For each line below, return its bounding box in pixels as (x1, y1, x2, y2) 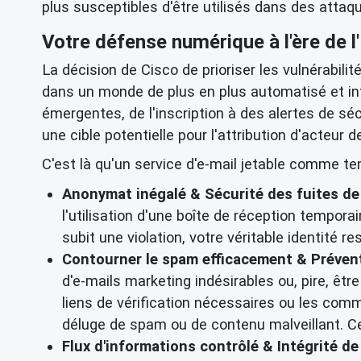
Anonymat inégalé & (62, 185, 205, 202)
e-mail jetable (197, 156, 285, 173)
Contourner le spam (62, 250, 198, 268)
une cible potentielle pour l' (42, 127, 218, 144)
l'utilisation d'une (62, 206, 176, 224)
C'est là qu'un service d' (42, 156, 197, 173)
